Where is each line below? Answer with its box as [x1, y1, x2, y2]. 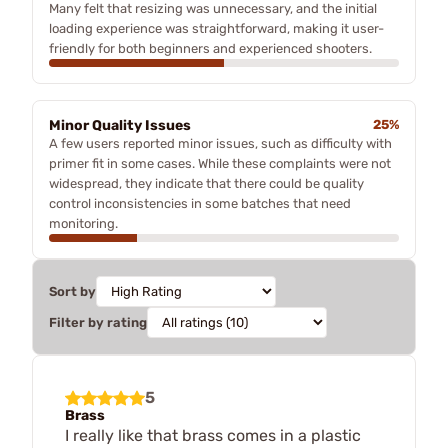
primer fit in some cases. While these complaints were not [49, 155, 391, 171]
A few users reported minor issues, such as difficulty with [49, 135, 392, 151]
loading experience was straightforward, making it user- [49, 20, 384, 36]
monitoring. [49, 215, 118, 231]
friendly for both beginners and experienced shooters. [49, 40, 372, 56]
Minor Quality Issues [49, 116, 191, 134]
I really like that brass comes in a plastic [65, 425, 361, 445]
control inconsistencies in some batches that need [49, 195, 351, 211]
